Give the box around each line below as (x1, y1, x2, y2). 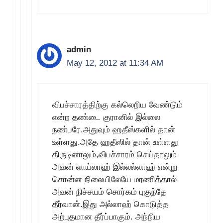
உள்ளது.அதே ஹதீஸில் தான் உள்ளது (52, 137, 178, 147)
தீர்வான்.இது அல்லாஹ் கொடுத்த (52, 200, 169, 209)
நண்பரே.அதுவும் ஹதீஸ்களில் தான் (52, 125, 175, 134)
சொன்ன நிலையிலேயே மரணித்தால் (52, 175, 177, 184)
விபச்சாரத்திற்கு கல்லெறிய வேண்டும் (52, 100, 183, 110)
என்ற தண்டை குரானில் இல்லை (52, 112, 160, 122)
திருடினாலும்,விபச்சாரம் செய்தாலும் (52, 150, 177, 159)
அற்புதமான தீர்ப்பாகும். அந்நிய (52, 212, 160, 222)
